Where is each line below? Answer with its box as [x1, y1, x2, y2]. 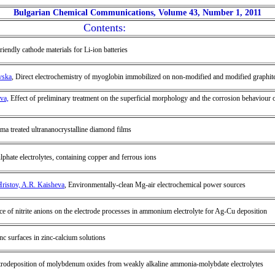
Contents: [83, 21, 126, 34]
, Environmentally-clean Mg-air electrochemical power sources [64, 180, 246, 189]
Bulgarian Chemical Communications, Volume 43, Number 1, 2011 [14, 8, 261, 17]
